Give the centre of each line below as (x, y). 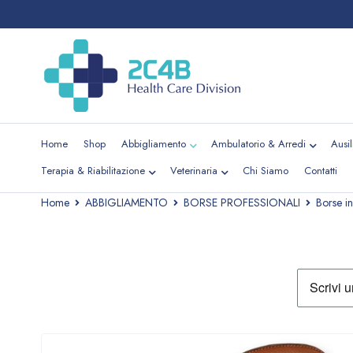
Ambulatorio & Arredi (258, 144)
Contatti (321, 171)
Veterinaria (194, 171)
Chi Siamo (266, 171)
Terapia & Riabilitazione (93, 171)
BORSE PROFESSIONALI (242, 203)
